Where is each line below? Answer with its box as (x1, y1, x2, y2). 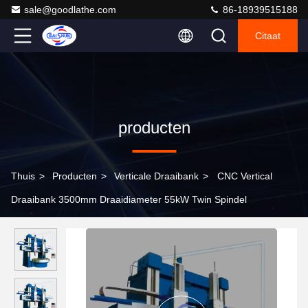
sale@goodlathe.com (24, 4, 116, 15)
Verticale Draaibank (114, 170, 199, 181)
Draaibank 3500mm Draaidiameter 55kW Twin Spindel (11, 194, 247, 205)
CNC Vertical (217, 170, 272, 181)
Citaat (255, 30, 280, 41)
